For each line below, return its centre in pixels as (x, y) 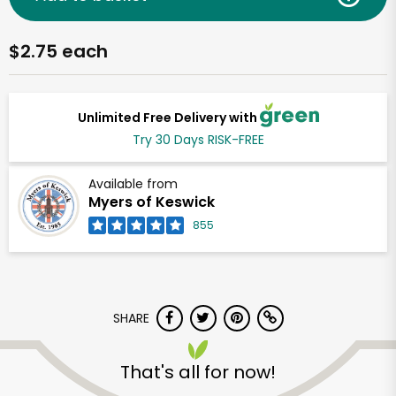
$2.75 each (58, 51)
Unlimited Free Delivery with (168, 117)
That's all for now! (198, 373)
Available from (133, 184)
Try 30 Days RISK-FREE (198, 140)
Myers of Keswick (152, 202)
